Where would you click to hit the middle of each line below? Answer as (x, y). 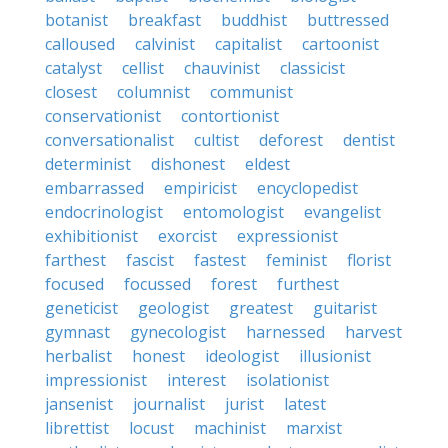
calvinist (165, 44)
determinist (88, 164)
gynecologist (178, 332)
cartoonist (340, 44)
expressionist (287, 236)
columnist (153, 92)
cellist (143, 68)
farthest (75, 260)
